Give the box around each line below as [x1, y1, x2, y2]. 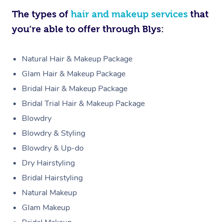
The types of [12, 9, 71, 19]
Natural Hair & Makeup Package [22, 54, 132, 64]
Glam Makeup [22, 202, 70, 213]
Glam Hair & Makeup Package [22, 68, 125, 79]
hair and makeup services [71, 9, 188, 19]
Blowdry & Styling [22, 128, 85, 139]
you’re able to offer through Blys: [12, 24, 164, 34]
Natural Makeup [22, 187, 77, 198]
